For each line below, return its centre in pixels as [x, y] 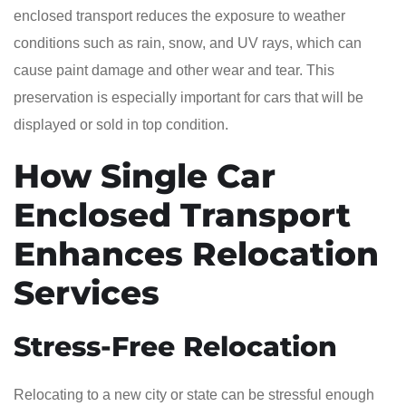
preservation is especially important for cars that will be [188, 97]
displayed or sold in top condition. [121, 124]
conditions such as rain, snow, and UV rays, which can [188, 43]
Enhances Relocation [196, 253]
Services [87, 292]
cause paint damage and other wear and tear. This [174, 70]
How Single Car [145, 175]
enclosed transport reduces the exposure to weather [179, 15]
